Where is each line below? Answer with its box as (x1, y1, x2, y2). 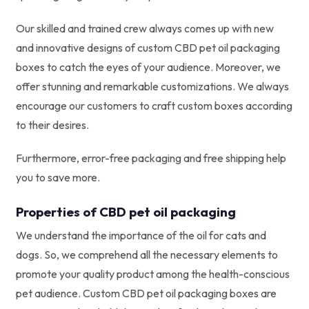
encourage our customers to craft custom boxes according (16, 98, 292, 112)
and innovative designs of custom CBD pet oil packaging (16, 40, 280, 54)
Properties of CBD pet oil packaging (16, 203, 236, 220)
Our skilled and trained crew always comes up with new (16, 21, 274, 35)
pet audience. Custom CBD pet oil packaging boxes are (16, 286, 277, 300)
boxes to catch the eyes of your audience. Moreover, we (16, 59, 281, 74)
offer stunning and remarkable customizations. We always (16, 79, 289, 93)
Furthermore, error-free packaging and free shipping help (16, 150, 286, 165)
